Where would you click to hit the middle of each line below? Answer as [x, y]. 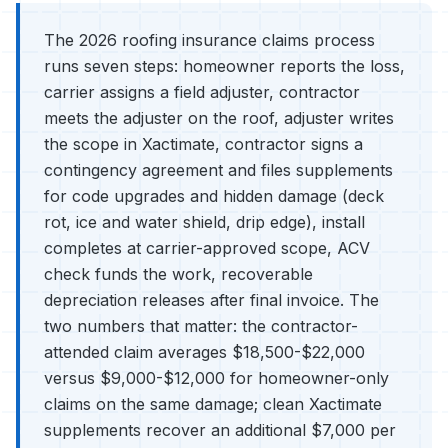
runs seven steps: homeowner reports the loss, [224, 66]
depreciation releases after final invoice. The [211, 300]
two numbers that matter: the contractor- [201, 326]
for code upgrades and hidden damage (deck [214, 196]
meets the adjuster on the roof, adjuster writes [219, 118]
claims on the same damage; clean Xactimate [213, 404]
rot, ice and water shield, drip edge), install [204, 222]
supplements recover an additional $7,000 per [220, 430]
